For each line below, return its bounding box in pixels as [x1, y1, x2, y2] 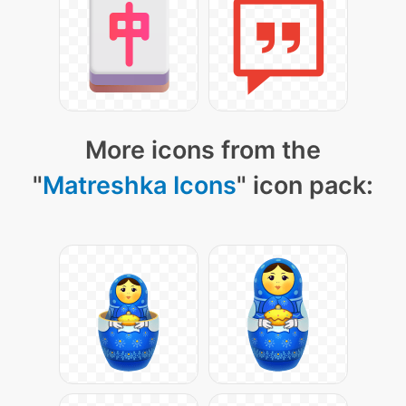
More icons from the [85, 135, 321, 166]
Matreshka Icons [43, 170, 237, 201]
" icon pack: [237, 170, 373, 201]
